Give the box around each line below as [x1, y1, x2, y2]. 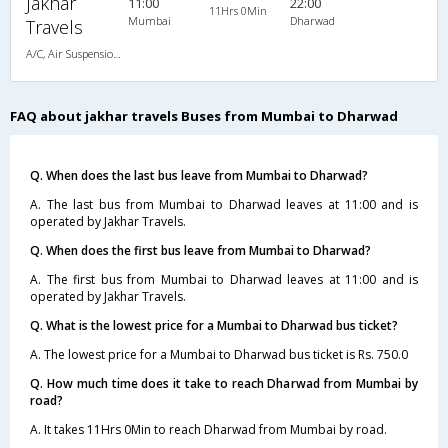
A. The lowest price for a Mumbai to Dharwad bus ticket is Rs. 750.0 [30, 345, 408, 363]
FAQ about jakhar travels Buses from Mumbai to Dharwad [10, 106, 398, 125]
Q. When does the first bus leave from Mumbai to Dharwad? [30, 241, 371, 259]
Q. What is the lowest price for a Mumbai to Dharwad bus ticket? [30, 316, 398, 334]
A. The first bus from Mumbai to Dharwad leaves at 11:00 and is [30, 270, 418, 288]
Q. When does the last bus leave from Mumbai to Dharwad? [30, 166, 368, 184]
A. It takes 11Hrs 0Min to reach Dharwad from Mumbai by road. [30, 420, 387, 438]
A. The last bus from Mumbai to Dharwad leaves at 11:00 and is [30, 195, 418, 213]
